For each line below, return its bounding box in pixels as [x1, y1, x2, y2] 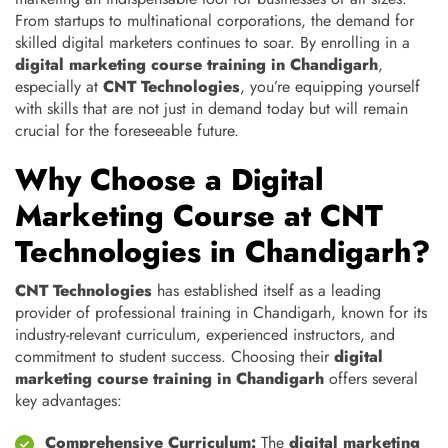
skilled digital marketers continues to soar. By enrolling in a [15, 31, 410, 54]
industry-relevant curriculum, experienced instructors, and [15, 323, 395, 346]
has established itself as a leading [152, 279, 381, 302]
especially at [15, 75, 103, 98]
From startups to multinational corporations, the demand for [15, 9, 414, 32]
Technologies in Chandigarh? [15, 230, 430, 273]
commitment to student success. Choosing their [15, 345, 334, 368]
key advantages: [15, 389, 122, 412]
